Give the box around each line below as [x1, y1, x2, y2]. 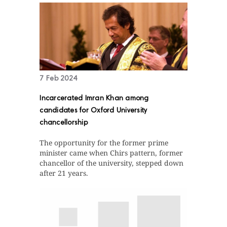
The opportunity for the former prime [40, 138, 169, 148]
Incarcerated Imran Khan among [40, 95, 149, 103]
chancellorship [40, 120, 88, 127]
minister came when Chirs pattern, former [40, 148, 183, 158]
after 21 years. [40, 168, 89, 178]
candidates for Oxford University [40, 107, 147, 115]
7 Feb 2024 [40, 75, 78, 83]
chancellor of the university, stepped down [40, 158, 184, 168]
